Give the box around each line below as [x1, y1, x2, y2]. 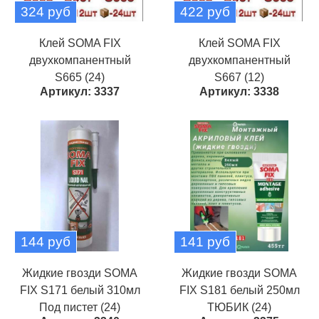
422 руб [180, 4, 230, 19]
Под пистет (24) [39, 301, 120, 313]
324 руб [21, 4, 70, 19]
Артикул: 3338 [199, 85, 279, 98]
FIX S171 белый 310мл [19, 284, 140, 296]
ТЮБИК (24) [207, 301, 271, 313]
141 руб [180, 234, 230, 249]
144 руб [21, 234, 70, 249]
